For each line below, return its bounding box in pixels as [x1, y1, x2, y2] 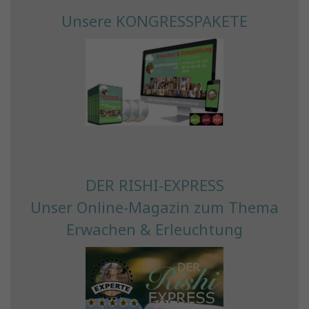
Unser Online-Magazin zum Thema [30, 197, 279, 218]
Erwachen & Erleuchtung [66, 219, 243, 240]
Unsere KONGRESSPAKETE [61, 10, 248, 32]
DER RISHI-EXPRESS [85, 175, 224, 196]
